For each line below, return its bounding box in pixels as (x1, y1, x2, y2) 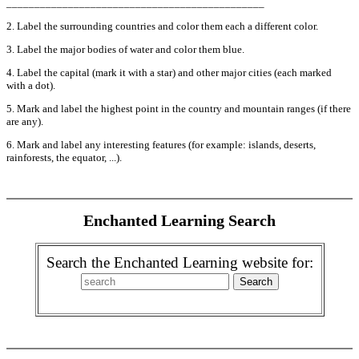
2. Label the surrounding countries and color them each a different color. (6, 20, 318, 32)
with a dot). (6, 79, 55, 91)
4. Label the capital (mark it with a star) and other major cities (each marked (6, 67, 332, 79)
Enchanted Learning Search (83, 212, 276, 230)
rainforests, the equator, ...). (6, 151, 122, 163)
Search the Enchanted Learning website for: (46, 254, 313, 272)
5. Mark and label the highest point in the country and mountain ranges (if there (6, 103, 351, 115)
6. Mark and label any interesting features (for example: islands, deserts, (6, 139, 316, 151)
